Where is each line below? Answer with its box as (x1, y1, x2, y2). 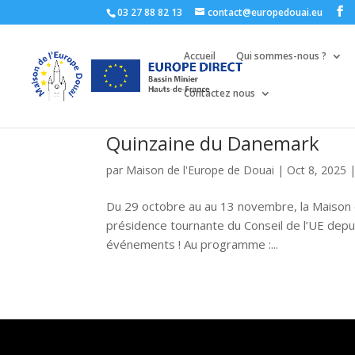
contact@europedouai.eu (208, 6, 323, 19)
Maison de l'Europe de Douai (126, 162, 275, 177)
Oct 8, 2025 (287, 162, 347, 177)
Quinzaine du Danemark (106, 130, 320, 156)
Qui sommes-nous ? (236, 49, 326, 63)
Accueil (184, 49, 216, 63)
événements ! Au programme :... (106, 236, 279, 252)
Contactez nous (184, 86, 255, 100)
